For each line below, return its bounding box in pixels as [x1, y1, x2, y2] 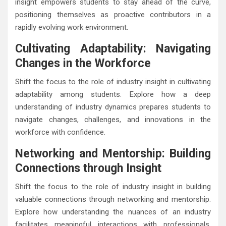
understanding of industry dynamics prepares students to [15, 102, 211, 111]
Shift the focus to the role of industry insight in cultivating [15, 77, 211, 86]
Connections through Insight [15, 161, 161, 175]
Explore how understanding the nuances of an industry [15, 207, 211, 216]
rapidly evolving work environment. [15, 22, 128, 32]
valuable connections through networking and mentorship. [15, 194, 211, 204]
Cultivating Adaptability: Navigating [15, 41, 211, 55]
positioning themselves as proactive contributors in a [15, 10, 211, 19]
